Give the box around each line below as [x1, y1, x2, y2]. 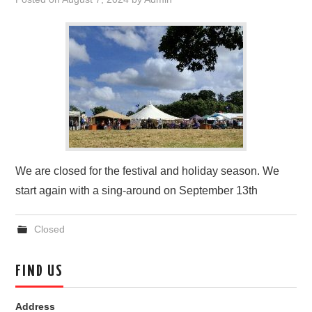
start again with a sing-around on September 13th [15, 185, 258, 196]
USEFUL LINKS [29, 125, 87, 137]
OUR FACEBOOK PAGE [29, 54, 114, 66]
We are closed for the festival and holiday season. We [15, 165, 280, 177]
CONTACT [29, 89, 69, 102]
